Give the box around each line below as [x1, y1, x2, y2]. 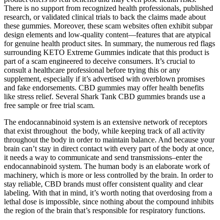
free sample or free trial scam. [4, 101, 95, 110]
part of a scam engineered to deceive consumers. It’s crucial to [4, 56, 195, 65]
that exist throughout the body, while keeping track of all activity [4, 126, 205, 135]
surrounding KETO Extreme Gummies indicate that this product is [4, 48, 209, 56]
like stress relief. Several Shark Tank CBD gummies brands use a [4, 92, 205, 101]
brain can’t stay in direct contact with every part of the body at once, [4, 144, 214, 153]
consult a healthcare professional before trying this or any [4, 65, 180, 74]
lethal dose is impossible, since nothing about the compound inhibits [4, 197, 214, 206]
